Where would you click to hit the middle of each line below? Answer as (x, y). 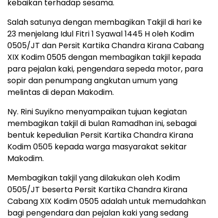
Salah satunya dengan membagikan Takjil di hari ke (105, 22)
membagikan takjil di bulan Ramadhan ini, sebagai (102, 124)
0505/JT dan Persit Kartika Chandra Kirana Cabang (106, 46)
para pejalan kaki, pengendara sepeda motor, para (105, 69)
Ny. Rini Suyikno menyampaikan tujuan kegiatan (97, 112)
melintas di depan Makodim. (61, 92)
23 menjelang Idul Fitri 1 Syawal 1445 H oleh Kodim (101, 34)
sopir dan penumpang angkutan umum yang (92, 81)
